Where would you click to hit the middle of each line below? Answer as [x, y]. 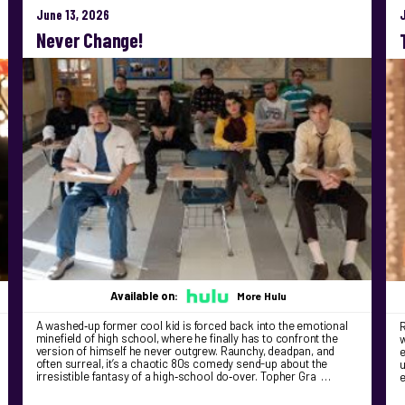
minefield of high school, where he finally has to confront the [187, 339]
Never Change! [90, 40]
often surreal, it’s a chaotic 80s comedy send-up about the [182, 364]
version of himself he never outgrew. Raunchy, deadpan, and [185, 351]
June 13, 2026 [72, 15]
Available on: [146, 296]
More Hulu [262, 296]
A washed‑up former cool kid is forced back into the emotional [192, 326]
